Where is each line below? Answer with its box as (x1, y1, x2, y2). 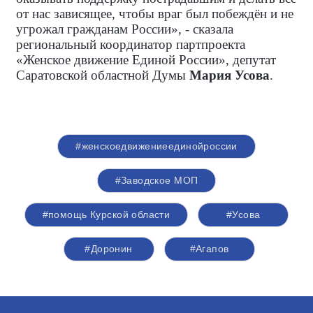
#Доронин (85, 243, 133, 254)
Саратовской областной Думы (16, 68, 189, 82)
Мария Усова (189, 68, 270, 82)
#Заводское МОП (115, 175, 198, 186)
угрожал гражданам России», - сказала (16, 22, 233, 36)
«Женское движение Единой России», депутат (16, 52, 276, 67)
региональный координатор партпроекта (16, 37, 245, 52)
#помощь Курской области (42, 209, 170, 220)
